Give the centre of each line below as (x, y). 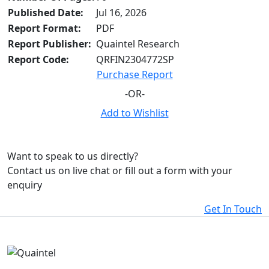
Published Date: (46, 13)
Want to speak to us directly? (73, 156)
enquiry (25, 185)
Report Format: (44, 29)
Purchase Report (134, 75)
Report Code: (38, 60)
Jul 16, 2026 (121, 13)
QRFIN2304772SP (135, 60)
